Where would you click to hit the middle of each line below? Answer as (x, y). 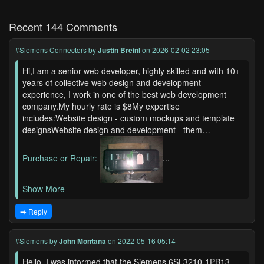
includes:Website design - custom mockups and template (128, 118)
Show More (44, 189)
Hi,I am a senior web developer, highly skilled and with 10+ (131, 71)
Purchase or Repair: (61, 158)
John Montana (82, 241)
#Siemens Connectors (51, 50)
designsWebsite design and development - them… (116, 130)
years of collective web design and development (112, 82)
